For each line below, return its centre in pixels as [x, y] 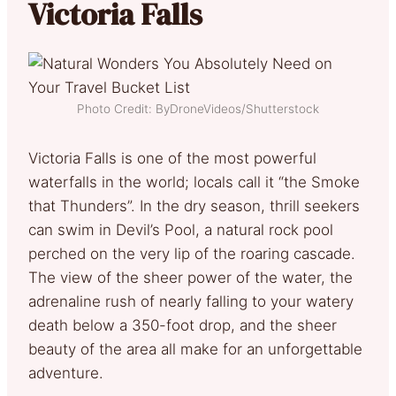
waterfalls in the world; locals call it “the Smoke [194, 182]
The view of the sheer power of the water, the [190, 277]
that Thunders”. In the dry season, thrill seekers [194, 206]
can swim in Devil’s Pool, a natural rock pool [181, 229]
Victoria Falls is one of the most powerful [172, 158]
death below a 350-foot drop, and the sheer [183, 325]
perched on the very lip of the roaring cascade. [192, 253]
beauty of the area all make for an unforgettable [195, 349]
